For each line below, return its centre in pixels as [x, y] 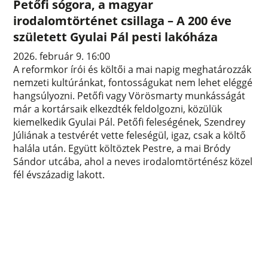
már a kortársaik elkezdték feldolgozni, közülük [118, 109]
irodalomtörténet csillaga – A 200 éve [123, 20]
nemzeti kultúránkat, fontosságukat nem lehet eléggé [133, 82]
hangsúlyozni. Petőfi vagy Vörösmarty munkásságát [130, 95]
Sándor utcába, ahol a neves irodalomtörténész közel [133, 161]
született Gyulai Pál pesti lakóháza [116, 36]
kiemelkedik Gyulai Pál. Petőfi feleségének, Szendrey [130, 122]
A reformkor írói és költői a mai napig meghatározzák [133, 69]
